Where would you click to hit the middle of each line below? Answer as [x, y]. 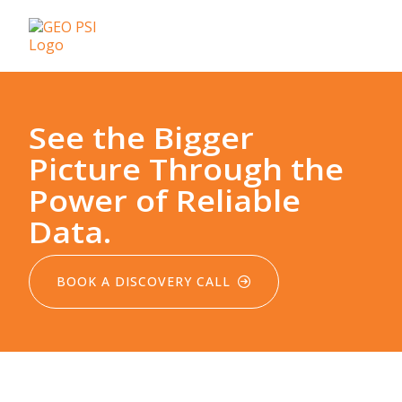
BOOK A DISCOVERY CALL [144, 281]
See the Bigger [141, 138]
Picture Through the [186, 169]
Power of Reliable [165, 201]
